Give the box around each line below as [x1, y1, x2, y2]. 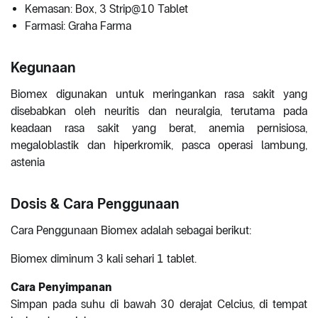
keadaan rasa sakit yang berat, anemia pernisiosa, [11, 121, 307, 136]
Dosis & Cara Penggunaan [11, 195, 180, 213]
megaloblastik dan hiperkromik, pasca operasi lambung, [11, 138, 307, 153]
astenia [11, 155, 45, 170]
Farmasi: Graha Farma [25, 19, 131, 33]
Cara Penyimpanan [11, 280, 112, 295]
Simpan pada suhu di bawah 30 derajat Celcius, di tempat [11, 297, 307, 312]
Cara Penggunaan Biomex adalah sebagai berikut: [11, 224, 251, 238]
